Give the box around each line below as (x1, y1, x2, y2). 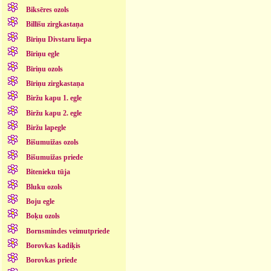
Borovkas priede (25, 256, 77, 265)
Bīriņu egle (25, 50, 59, 59)
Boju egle (25, 197, 54, 206)
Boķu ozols (25, 212, 60, 221)
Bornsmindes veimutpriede (25, 226, 109, 235)
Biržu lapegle (25, 123, 66, 132)
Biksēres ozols (25, 5, 69, 15)
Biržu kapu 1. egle (25, 94, 82, 103)
